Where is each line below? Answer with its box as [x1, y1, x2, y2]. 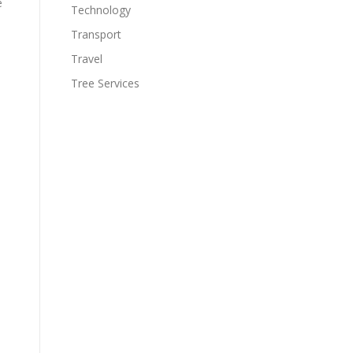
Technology [71, 2, 131, 17]
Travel [71, 51, 102, 66]
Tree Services [71, 76, 139, 91]
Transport [71, 27, 121, 42]
